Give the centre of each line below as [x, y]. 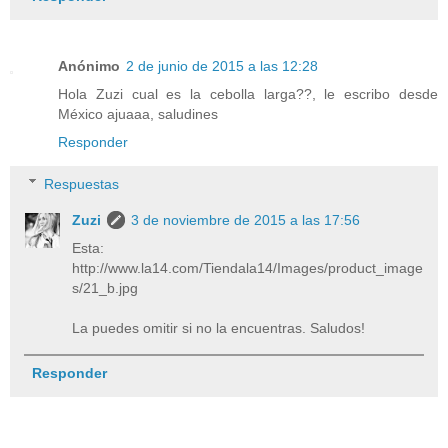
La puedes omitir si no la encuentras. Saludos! [219, 327]
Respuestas [82, 183]
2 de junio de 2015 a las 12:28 [222, 65]
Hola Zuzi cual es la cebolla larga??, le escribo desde [248, 93]
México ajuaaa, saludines [138, 113]
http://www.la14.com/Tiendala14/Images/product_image [248, 267]
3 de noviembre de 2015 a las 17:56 [246, 219]
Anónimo [89, 65]
